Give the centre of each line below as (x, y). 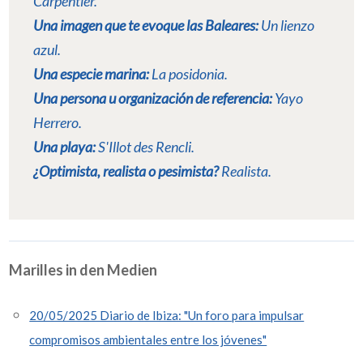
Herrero (56, 123)
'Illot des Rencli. (150, 147)
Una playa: (65, 147)
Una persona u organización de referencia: (154, 98)
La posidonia (188, 74)
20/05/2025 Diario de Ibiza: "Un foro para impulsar (167, 316)
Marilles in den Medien (83, 269)
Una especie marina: (93, 74)
